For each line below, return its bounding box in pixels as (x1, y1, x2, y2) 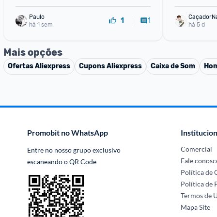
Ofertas (8, 62, 35, 70)
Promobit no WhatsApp (27, 128, 108, 137)
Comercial (181, 145, 213, 153)
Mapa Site (181, 203, 211, 211)
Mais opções (3, 46, 62, 58)
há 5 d (188, 21, 205, 28)
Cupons (79, 62, 107, 70)
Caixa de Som (151, 62, 195, 70)
